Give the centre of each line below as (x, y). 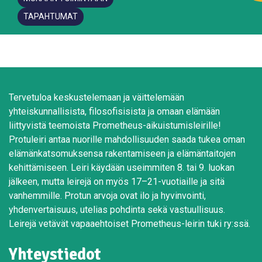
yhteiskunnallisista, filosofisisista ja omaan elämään (114, 111)
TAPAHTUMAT (51, 16)
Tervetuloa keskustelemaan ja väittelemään (96, 97)
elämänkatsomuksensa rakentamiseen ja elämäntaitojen (122, 153)
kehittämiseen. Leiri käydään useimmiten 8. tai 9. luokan (122, 167)
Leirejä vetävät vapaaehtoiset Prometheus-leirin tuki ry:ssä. (130, 223)
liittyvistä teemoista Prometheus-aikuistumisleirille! (115, 125)
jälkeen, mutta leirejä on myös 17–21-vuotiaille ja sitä (117, 181)
